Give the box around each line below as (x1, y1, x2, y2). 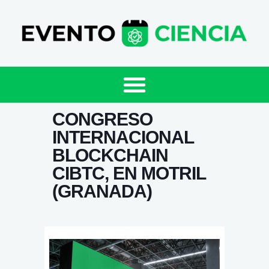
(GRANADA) (52, 181, 152, 202)
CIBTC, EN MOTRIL (52, 163, 205, 184)
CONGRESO (52, 109, 153, 130)
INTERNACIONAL (52, 127, 193, 148)
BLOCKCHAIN (52, 145, 168, 166)
